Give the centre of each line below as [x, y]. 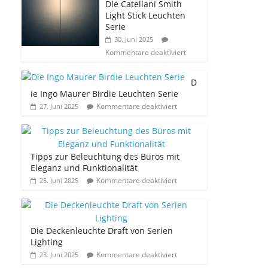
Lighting [47, 242]
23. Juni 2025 [59, 254]
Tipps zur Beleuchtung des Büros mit [105, 156]
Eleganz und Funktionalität [84, 167]
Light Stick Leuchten [145, 15]
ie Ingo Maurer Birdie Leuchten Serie [104, 93]
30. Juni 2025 [134, 39]
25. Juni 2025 [59, 180]
